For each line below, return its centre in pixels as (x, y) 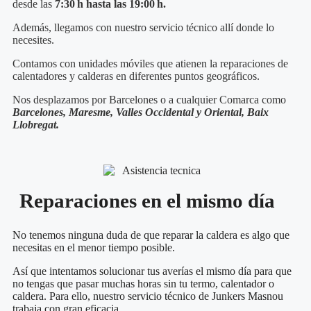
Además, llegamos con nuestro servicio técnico (115, 28)
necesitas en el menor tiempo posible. (95, 247)
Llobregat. (36, 125)
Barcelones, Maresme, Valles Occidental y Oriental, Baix (141, 112)
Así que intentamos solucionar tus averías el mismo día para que (152, 271)
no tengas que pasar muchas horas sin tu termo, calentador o (143, 283)
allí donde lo (247, 28)
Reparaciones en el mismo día (147, 200)
